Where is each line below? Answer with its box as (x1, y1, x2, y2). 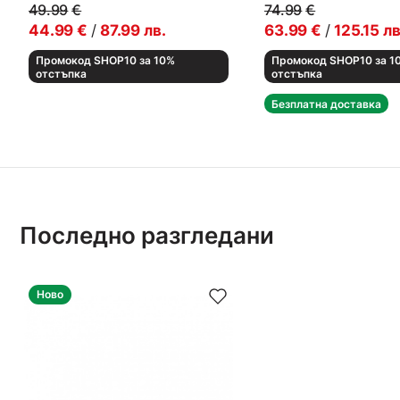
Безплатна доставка (271, 97, 381, 111)
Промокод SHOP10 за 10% (36, 54, 175, 67)
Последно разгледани (20, 221, 274, 249)
